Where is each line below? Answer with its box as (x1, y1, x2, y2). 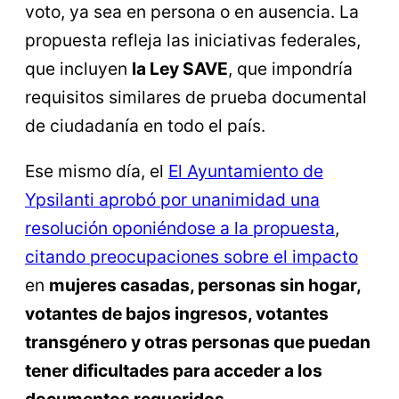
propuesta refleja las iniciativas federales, (25, 28, 361, 51)
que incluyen (25, 57, 132, 79)
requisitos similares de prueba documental (25, 85, 367, 108)
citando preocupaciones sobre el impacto (25, 246, 358, 268)
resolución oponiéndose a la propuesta (25, 217, 335, 240)
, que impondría (228, 57, 353, 79)
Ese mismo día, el (25, 160, 168, 183)
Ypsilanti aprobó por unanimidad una (25, 189, 320, 211)
